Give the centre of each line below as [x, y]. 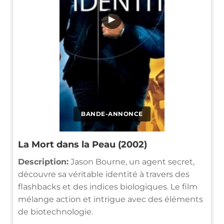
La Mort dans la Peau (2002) [82, 144]
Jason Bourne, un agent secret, [131, 161]
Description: [43, 161]
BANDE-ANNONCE [112, 113]
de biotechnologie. [55, 211]
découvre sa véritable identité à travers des [104, 174]
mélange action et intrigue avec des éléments [110, 199]
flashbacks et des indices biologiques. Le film [108, 186]
